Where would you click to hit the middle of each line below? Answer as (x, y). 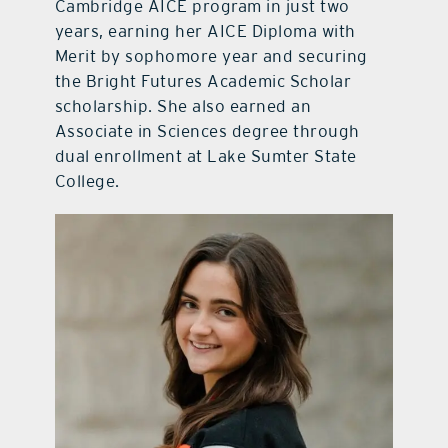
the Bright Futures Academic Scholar (203, 80)
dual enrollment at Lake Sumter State (205, 155)
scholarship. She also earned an (183, 105)
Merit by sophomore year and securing (211, 55)
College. (87, 180)
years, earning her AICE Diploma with (205, 30)
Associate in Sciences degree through (207, 130)
